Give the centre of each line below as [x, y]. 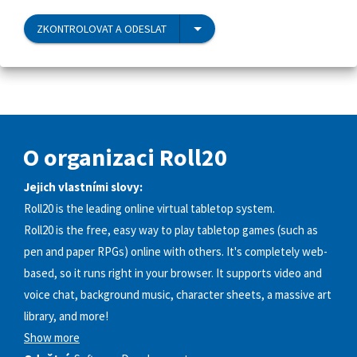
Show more [52, 338]
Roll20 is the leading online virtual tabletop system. [149, 209]
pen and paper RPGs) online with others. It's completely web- [176, 252]
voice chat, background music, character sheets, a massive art [178, 295]
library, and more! [66, 316]
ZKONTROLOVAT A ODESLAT [102, 28]
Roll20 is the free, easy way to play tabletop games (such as [171, 230]
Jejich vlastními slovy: [83, 187]
